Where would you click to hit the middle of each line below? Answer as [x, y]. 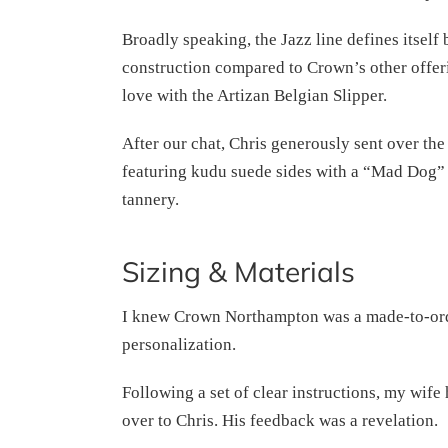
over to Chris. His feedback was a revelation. [280, 420]
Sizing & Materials [238, 271]
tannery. [150, 199]
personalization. [179, 344]
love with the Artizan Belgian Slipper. [254, 95]
